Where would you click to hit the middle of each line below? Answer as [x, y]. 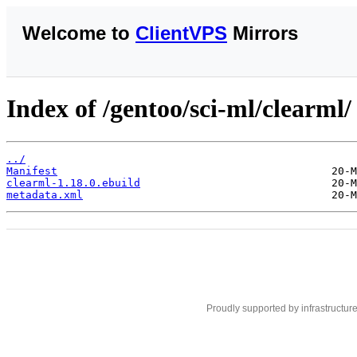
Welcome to [79, 33]
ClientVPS [181, 33]
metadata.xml [45, 194]
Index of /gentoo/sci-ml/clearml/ [179, 109]
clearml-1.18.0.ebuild [73, 182]
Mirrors [263, 33]
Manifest [32, 171]
